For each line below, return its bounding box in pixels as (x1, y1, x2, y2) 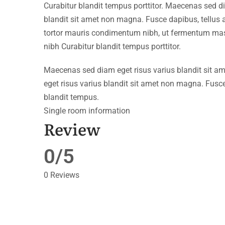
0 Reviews (44, 170, 79, 180)
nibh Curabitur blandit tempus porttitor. (44, 41, 181, 51)
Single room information (44, 105, 130, 116)
